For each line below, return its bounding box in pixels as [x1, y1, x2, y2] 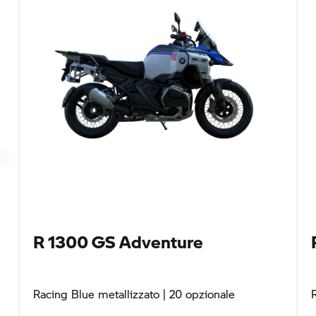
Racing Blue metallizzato [32, 286, 159, 303]
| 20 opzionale [159, 286, 235, 303]
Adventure [115, 229, 203, 255]
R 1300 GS [32, 229, 116, 255]
